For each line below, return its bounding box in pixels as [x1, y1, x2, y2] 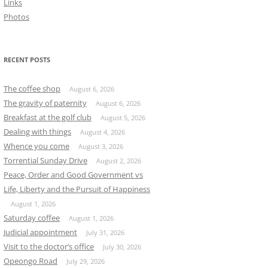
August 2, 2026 [96, 156, 141, 165]
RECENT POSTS [4, 55, 50, 64]
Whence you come [4, 141, 69, 151]
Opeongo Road [4, 255, 57, 266]
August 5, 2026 [100, 113, 145, 122]
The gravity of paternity [4, 98, 87, 108]
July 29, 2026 [66, 257, 105, 266]
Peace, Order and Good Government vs [4, 169, 143, 180]
